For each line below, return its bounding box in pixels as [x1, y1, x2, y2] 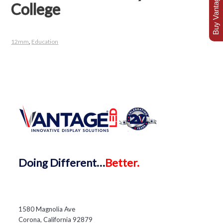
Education [31, 37, 59, 45]
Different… [50, 155, 106, 169]
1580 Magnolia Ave [18, 205, 76, 213]
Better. [105, 155, 140, 169]
